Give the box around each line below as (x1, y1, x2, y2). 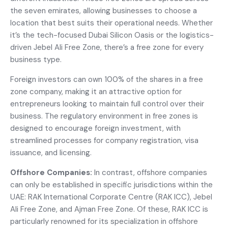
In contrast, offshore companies (92, 167, 207, 178)
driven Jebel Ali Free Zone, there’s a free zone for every (10, 42, 204, 52)
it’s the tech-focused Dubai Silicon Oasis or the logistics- (10, 30, 214, 40)
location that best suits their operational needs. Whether (10, 18, 213, 28)
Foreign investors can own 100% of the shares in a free (10, 74, 203, 84)
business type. (10, 54, 62, 65)
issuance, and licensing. (10, 148, 92, 158)
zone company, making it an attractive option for (10, 87, 182, 97)
